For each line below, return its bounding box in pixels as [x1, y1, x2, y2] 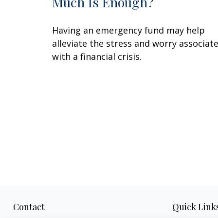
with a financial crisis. [52, 50, 142, 62]
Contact [13, 201, 45, 213]
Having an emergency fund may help [52, 24, 205, 36]
